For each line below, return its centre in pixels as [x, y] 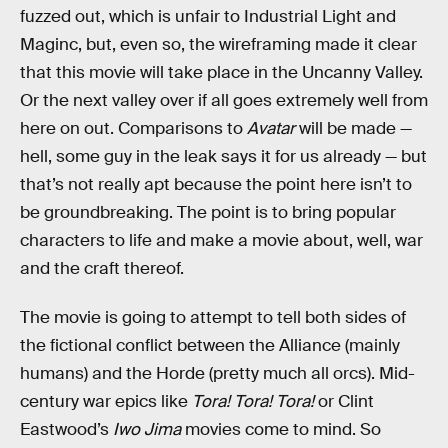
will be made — [353, 128]
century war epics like [106, 402]
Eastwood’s [66, 430]
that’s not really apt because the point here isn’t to [216, 184]
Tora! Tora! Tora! [253, 402]
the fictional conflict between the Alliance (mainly [210, 346]
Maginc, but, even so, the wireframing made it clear [218, 44]
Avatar [271, 128]
